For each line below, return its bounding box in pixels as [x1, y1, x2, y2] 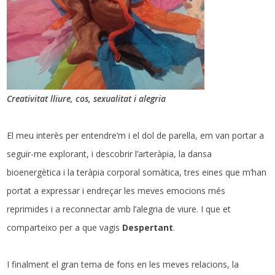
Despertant [122, 222, 174, 234]
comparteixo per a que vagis [7, 222, 123, 234]
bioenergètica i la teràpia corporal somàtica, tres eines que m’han [7, 166, 267, 179]
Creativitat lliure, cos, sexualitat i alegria [7, 93, 166, 105]
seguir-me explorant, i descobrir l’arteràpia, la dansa [7, 148, 212, 160]
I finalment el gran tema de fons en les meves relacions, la [7, 258, 239, 271]
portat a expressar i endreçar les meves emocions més [7, 185, 226, 197]
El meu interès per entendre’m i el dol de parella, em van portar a [7, 130, 265, 142]
